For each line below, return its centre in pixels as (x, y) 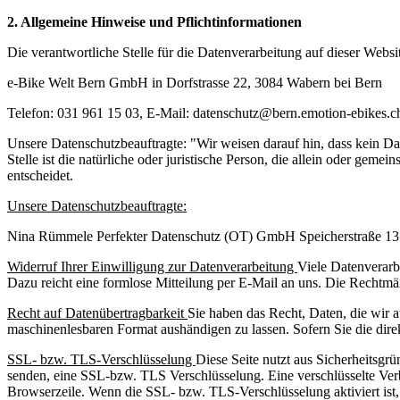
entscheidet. (40, 176)
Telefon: (32, 113)
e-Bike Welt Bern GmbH (78, 83)
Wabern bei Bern (334, 83)
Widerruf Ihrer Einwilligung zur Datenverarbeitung (152, 267)
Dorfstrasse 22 (207, 83)
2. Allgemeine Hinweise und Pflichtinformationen (154, 22)
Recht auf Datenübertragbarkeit (97, 313)
